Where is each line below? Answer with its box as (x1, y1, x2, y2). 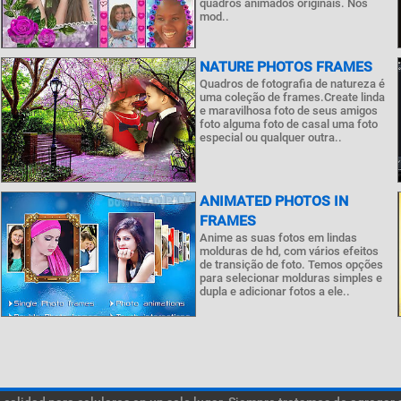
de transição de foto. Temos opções (199, 258, 383, 271)
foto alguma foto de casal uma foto (199, 117, 378, 131)
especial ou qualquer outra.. (199, 131, 342, 144)
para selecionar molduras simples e (199, 271, 382, 285)
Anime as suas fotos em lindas (199, 231, 357, 244)
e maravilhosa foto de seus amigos (199, 104, 378, 117)
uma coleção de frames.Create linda (199, 90, 385, 104)
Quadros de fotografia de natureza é (199, 77, 385, 90)
